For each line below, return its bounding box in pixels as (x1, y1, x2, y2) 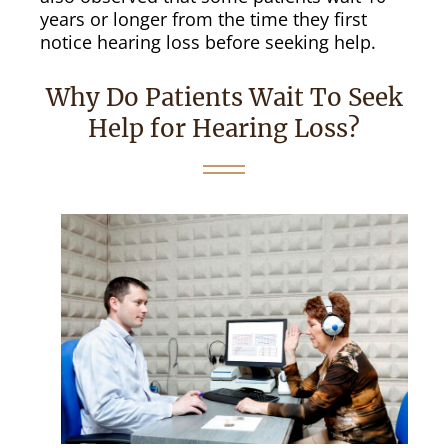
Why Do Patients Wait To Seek (46, 82, 402, 114)
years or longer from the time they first (40, 6, 368, 31)
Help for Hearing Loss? (88, 113, 360, 145)
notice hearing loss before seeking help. (40, 29, 377, 54)
